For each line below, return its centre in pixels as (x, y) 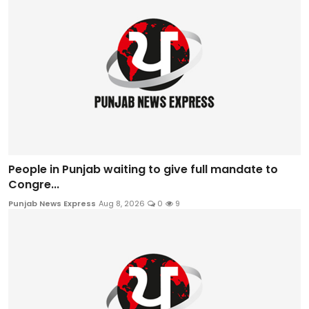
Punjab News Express (52, 204)
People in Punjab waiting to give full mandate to (143, 170)
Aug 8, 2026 (122, 204)
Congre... (34, 185)
